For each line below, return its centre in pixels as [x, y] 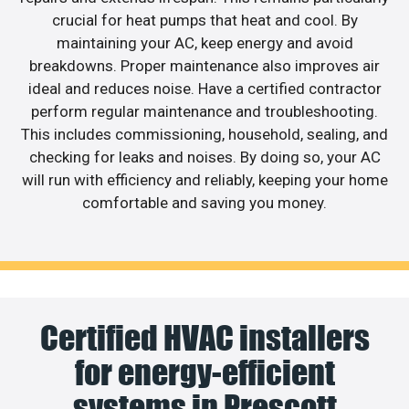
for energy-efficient [204, 372]
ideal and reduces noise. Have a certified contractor [204, 89]
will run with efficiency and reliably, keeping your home [204, 180]
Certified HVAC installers [204, 337]
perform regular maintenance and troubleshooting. [204, 112]
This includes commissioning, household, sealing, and [204, 135]
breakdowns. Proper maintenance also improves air [204, 66]
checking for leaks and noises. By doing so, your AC [204, 157]
